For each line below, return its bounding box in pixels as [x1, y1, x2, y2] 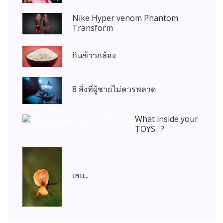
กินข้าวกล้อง [72, 49, 116, 61]
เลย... [72, 169, 89, 181]
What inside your [135, 113, 198, 124]
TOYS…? [135, 123, 164, 134]
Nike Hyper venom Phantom [72, 12, 178, 24]
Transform [72, 22, 113, 34]
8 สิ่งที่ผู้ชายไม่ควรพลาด [72, 84, 156, 95]
